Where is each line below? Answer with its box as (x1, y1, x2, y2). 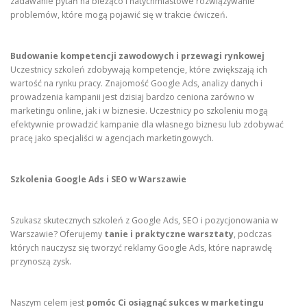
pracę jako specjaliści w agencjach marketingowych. (10, 132, 214, 145)
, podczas (234, 228, 271, 241)
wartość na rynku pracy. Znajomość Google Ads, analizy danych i (10, 77, 262, 90)
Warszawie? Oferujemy (10, 228, 104, 241)
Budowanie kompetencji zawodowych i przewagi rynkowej (10, 50, 265, 62)
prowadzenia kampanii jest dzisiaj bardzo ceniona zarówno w (10, 91, 254, 103)
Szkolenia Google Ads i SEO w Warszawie (10, 173, 186, 186)
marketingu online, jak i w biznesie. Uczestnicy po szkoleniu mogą (10, 105, 268, 117)
